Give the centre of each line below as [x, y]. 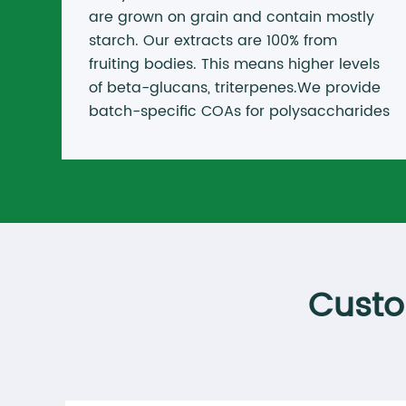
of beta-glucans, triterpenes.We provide [235, 88]
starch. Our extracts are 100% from [213, 41]
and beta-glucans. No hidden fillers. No [232, 135]
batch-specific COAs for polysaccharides [240, 112]
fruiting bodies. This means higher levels [235, 65]
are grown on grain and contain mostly [232, 18]
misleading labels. [155, 159]
